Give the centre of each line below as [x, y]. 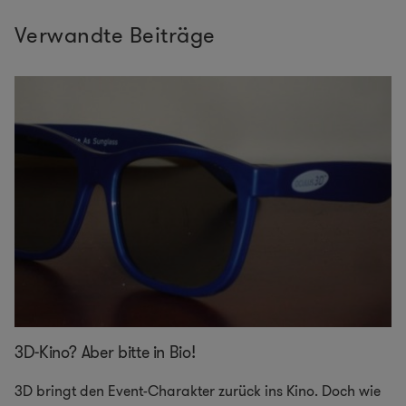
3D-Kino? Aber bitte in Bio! [105, 353]
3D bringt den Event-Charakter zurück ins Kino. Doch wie [198, 391]
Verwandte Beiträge [115, 35]
